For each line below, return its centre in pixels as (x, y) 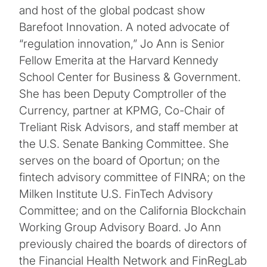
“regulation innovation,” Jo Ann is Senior (122, 44)
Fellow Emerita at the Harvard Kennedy (119, 60)
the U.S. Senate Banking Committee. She (124, 144)
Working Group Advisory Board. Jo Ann (120, 227)
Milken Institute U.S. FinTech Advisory (116, 194)
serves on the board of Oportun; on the (119, 160)
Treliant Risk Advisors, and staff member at (129, 127)
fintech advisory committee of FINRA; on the (132, 177)
